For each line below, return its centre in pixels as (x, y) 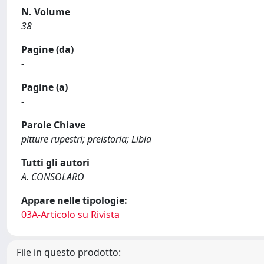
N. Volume (46, 12)
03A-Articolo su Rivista (70, 214)
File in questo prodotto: (69, 252)
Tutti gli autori (55, 163)
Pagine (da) (47, 49)
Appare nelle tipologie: (74, 200)
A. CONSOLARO (53, 177)
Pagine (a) (44, 87)
